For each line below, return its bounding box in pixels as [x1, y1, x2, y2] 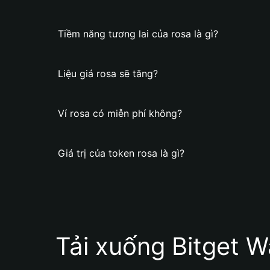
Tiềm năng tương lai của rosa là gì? [58, 28, 218, 40]
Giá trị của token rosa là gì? [58, 147, 184, 159]
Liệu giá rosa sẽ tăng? [58, 67, 158, 80]
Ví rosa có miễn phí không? [58, 107, 182, 119]
